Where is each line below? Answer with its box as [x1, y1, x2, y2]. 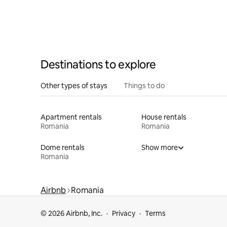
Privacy [112, 209, 135, 218]
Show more [141, 142, 178, 152]
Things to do [124, 81, 165, 90]
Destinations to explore [41, 57, 156, 72]
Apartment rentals [41, 112, 102, 122]
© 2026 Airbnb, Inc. [41, 209, 102, 218]
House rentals [141, 112, 186, 122]
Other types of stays [41, 81, 107, 90]
